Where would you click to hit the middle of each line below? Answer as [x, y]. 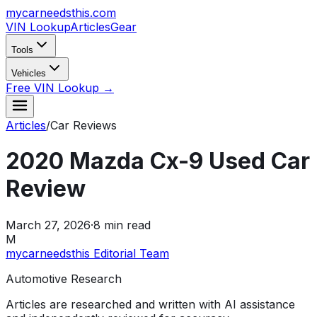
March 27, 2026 [48, 225]
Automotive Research [64, 278]
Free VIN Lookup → [60, 88]
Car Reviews [83, 125]
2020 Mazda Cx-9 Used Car [158, 161]
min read [126, 225]
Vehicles [29, 73]
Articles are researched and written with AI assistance [150, 304]
